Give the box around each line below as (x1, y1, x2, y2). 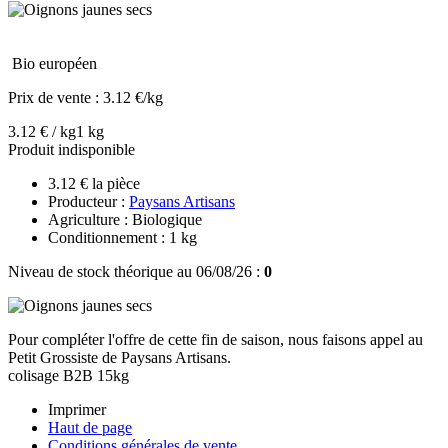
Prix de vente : (8, 88, 103, 106)
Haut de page (48, 418, 132, 436)
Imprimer (48, 400, 106, 418)
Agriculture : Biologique (48, 210, 202, 228)
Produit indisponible (8, 140, 135, 158)
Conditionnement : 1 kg (48, 228, 197, 246)
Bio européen (12, 54, 97, 72)
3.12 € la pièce (48, 174, 140, 192)
